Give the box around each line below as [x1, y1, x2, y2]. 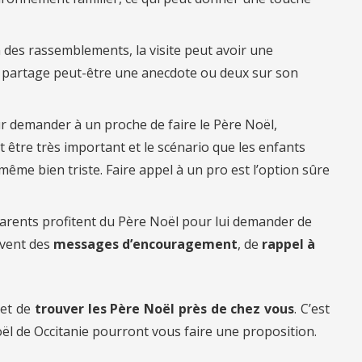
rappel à [262, 234, 315, 253]
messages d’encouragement [53, 234, 238, 253]
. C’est [294, 299, 330, 318]
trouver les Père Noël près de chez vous [34, 299, 295, 318]
